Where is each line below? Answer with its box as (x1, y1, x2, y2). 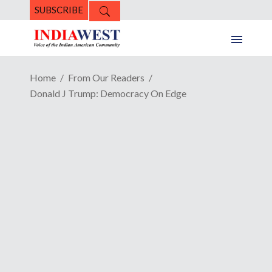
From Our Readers (68, 72, 144, 84)
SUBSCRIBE (35, 4, 83, 15)
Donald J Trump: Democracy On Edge (30, 87, 186, 100)
